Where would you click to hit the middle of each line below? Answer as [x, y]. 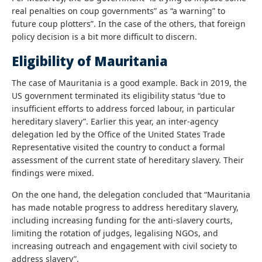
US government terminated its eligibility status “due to [118, 95]
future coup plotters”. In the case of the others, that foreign [129, 23]
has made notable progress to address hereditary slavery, [125, 207]
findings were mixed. [53, 173]
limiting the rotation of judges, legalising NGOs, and [115, 233]
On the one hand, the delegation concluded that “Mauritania [131, 194]
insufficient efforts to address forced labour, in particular [123, 108]
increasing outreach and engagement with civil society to [124, 246]
